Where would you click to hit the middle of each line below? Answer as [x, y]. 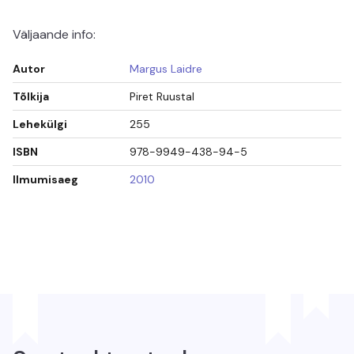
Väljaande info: [54, 34]
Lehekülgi [40, 124]
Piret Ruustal [162, 96]
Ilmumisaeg [45, 179]
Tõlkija [31, 96]
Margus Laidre [166, 68]
